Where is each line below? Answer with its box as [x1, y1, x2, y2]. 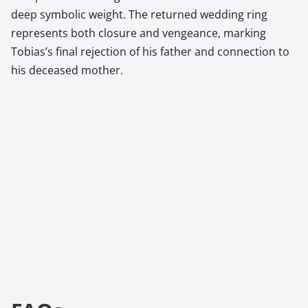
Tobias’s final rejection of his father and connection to [11, 43, 289, 59]
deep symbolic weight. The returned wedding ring [11, 6, 267, 22]
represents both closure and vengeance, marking [11, 25, 266, 41]
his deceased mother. [11, 62, 123, 78]
